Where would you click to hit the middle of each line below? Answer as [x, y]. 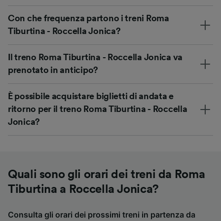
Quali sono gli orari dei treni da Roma [107, 175]
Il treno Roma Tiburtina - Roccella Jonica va [95, 57]
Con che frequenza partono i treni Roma [89, 18]
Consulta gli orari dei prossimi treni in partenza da [102, 215]
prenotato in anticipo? [53, 70]
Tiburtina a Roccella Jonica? [83, 190]
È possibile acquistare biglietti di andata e [91, 96]
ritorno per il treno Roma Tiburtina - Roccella [98, 109]
